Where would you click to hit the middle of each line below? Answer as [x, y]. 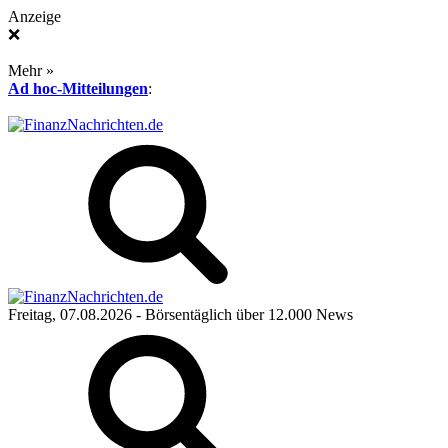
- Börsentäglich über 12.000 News [242, 314]
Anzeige [34, 16]
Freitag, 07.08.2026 [70, 314]
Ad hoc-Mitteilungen [78, 88]
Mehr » [31, 70]
